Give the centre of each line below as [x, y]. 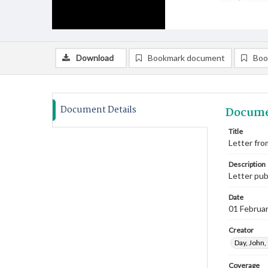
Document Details [98, 110]
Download [95, 58]
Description [247, 164]
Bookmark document [186, 58]
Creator [241, 230]
